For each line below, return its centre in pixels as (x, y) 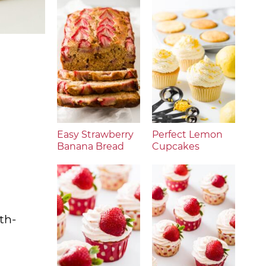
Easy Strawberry (95, 134)
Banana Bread (91, 146)
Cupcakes (176, 146)
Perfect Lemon (187, 134)
